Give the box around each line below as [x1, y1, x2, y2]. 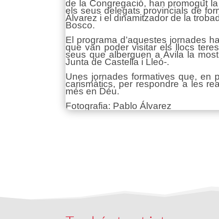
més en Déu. [66, 86, 120, 96]
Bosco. [66, 20, 95, 30]
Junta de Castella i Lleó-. [66, 56, 170, 67]
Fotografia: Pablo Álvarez [66, 100, 172, 111]
